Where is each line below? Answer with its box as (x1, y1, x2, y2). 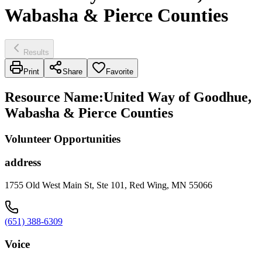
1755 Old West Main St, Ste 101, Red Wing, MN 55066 (5, 180, 212, 191)
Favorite (106, 67, 133, 76)
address (5, 156, 41, 169)
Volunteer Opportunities (5, 132, 120, 145)
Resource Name (5, 89, 99, 105)
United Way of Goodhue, (104, 89, 251, 105)
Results (23, 47, 49, 57)
